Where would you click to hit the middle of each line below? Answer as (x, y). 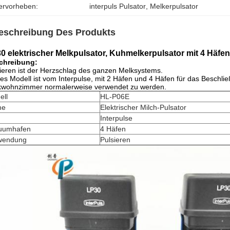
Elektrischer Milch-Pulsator (143, 107)
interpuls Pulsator (118, 6)
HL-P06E (115, 97)
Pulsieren (115, 140)
